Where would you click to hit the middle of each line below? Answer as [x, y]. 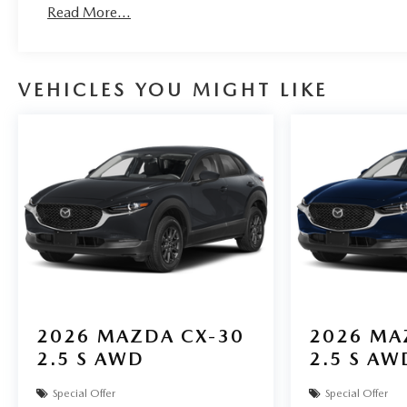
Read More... [89, 12]
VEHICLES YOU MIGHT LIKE [173, 90]
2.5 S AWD [90, 358]
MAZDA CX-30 [171, 336]
